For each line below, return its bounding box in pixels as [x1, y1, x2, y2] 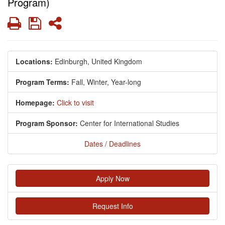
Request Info [92, 201, 133, 211]
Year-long [111, 77, 141, 87]
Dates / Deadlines [84, 139, 141, 149]
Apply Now [95, 173, 130, 184]
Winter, [87, 77, 109, 87]
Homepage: [16, 97, 55, 108]
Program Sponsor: [16, 118, 78, 129]
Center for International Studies [78, 118, 181, 129]
